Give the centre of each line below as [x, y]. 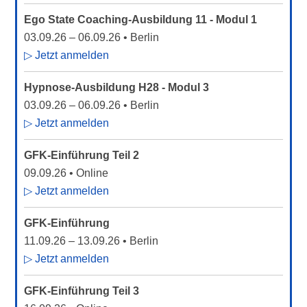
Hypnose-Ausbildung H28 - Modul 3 [117, 87]
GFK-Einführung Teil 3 [82, 291]
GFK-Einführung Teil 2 [82, 155]
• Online [88, 173]
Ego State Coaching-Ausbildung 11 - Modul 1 [141, 20]
